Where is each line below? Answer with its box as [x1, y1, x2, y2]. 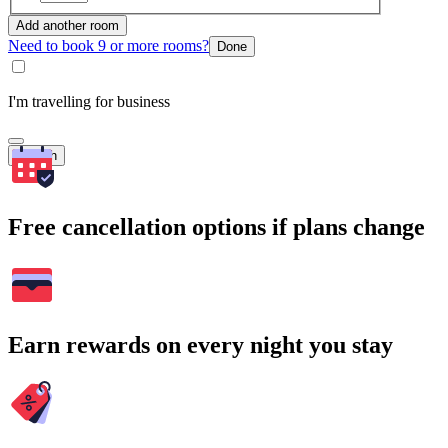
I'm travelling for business [8, 92, 170, 110]
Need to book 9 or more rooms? [8, 36, 209, 54]
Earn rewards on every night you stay [8, 332, 393, 359]
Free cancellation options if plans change [8, 213, 425, 240]
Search [16, 147, 57, 163]
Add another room [16, 17, 119, 33]
